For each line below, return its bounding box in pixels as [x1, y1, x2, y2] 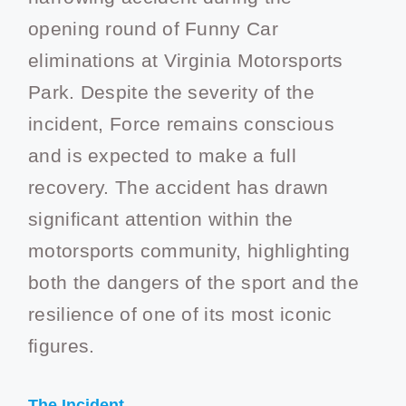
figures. [28, 335, 95, 357]
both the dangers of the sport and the [28, 272, 360, 294]
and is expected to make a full [28, 145, 296, 167]
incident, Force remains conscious [28, 113, 334, 135]
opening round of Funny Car [28, 18, 278, 40]
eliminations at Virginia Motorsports [28, 50, 343, 72]
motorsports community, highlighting [28, 240, 351, 262]
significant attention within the [28, 208, 294, 230]
